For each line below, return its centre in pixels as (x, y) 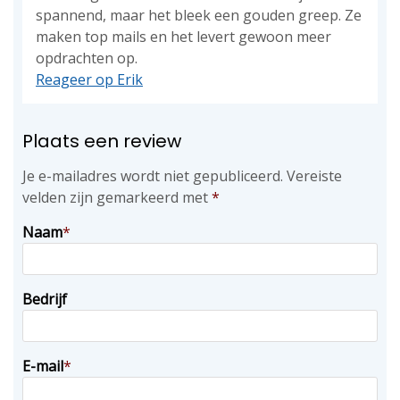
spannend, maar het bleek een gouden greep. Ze (199, 15)
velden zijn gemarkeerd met (117, 197)
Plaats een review (102, 141)
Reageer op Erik (89, 79)
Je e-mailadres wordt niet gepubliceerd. (153, 176)
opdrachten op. (87, 58)
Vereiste (314, 176)
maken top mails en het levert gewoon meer (183, 37)
